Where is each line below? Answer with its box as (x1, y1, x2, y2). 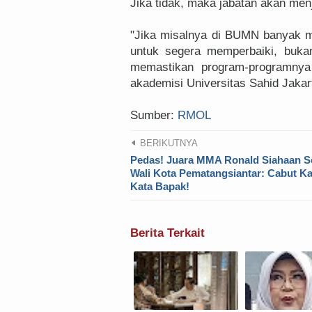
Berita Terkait (130, 226, 205, 240)
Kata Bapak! (130, 180, 189, 192)
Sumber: (130, 108, 178, 122)
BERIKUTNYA (137, 137, 198, 148)
